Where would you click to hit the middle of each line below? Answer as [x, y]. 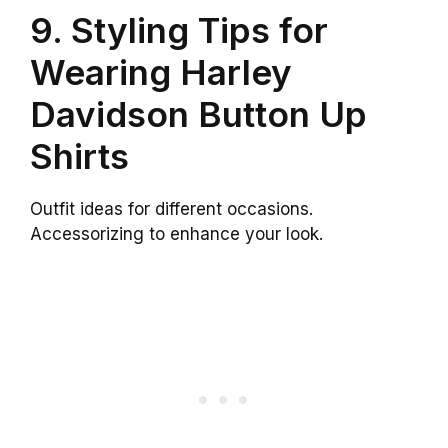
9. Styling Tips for [179, 30]
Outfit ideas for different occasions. [171, 209]
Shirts [79, 156]
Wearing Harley [161, 72]
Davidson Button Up [198, 114]
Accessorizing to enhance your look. [176, 234]
